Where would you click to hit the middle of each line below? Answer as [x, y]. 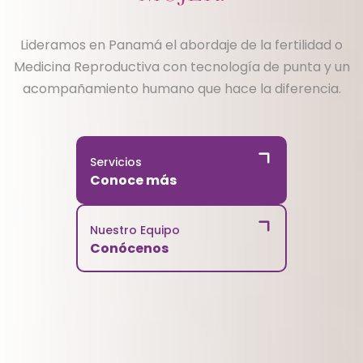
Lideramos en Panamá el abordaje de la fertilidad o [181, 45]
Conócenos [129, 248]
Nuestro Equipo [135, 230]
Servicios [116, 162]
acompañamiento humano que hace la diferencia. [181, 88]
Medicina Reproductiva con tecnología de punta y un [181, 66]
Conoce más [133, 180]
